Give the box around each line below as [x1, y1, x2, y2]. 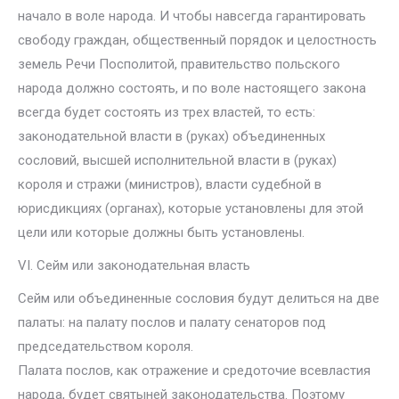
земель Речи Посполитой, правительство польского [18, 56, 340, 72]
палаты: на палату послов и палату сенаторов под [18, 314, 326, 330]
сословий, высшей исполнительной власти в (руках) [18, 152, 337, 168]
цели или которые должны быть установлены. [18, 224, 305, 240]
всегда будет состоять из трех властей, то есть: [18, 104, 315, 120]
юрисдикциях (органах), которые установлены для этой [18, 200, 363, 216]
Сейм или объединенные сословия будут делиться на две [18, 290, 379, 306]
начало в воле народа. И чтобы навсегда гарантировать [18, 8, 366, 24]
